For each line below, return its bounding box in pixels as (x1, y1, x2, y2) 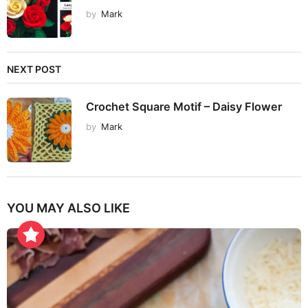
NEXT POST (7, 63, 61, 76)
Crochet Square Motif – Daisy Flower (86, 100, 282, 114)
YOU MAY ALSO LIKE (7, 201, 130, 216)
